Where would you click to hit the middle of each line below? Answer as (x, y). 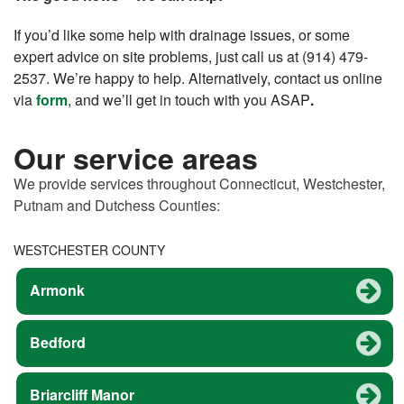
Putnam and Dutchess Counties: (117, 205)
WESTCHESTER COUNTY (89, 249)
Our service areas (136, 157)
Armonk (57, 289)
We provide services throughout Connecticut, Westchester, (199, 183)
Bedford (58, 342)
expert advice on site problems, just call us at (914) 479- (191, 56)
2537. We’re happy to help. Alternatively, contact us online (198, 78)
